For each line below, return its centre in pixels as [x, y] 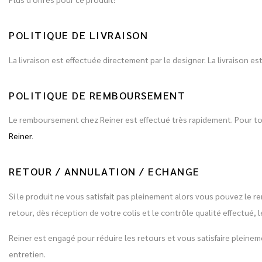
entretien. [27, 254]
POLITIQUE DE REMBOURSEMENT [97, 95]
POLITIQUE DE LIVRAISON [78, 35]
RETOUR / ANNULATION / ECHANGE [104, 171]
